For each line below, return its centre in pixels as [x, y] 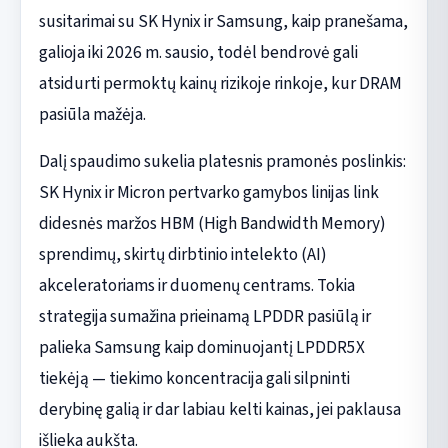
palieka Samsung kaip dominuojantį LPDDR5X [201, 347]
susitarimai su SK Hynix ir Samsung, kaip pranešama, [223, 21]
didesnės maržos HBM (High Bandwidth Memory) [212, 223]
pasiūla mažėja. [92, 114]
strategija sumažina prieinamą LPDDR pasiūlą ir [204, 316]
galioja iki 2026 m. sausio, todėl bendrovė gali [198, 52]
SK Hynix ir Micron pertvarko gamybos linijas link [208, 192]
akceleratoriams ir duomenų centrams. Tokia [196, 285]
